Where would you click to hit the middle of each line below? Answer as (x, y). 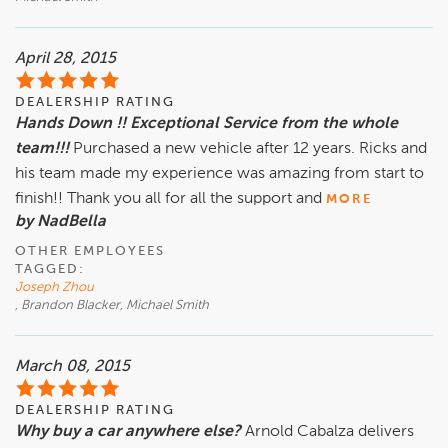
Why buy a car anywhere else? (128, 432)
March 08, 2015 (72, 367)
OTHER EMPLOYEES (90, 252)
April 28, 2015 (65, 59)
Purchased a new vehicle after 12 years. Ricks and (250, 149)
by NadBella (60, 222)
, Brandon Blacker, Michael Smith (112, 306)
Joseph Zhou (54, 288)
